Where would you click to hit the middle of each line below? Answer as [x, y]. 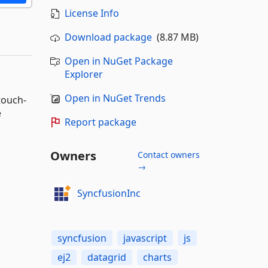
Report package [100, 122]
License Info [92, 13]
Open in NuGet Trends [115, 98]
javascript [145, 238]
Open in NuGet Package [118, 61]
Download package [108, 37]
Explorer [83, 74]
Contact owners [168, 155]
